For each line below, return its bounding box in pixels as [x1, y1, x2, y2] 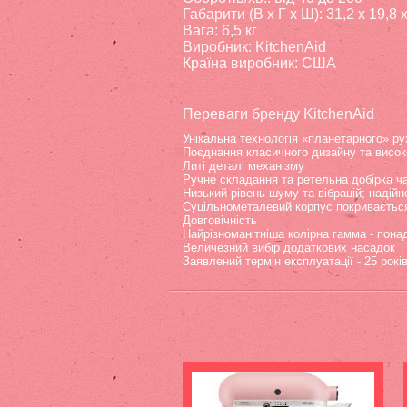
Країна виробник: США [183, 55, 336, 71]
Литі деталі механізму [183, 159, 304, 173]
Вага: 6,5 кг [183, 23, 257, 38]
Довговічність [183, 213, 257, 227]
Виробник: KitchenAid [183, 39, 326, 55]
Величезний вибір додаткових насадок [183, 241, 395, 254]
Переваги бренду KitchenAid [183, 106, 374, 122]
